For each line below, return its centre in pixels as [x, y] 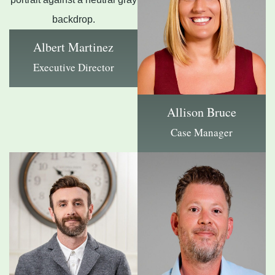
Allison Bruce [202, 112]
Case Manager [202, 132]
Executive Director [73, 67]
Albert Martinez [73, 47]
